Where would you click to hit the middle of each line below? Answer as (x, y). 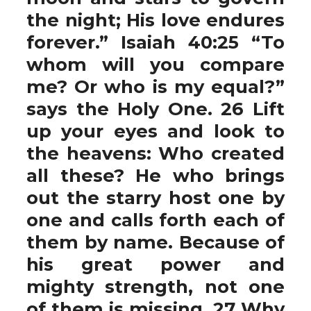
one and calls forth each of (155, 220)
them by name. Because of (155, 242)
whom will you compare (155, 64)
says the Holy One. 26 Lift (155, 109)
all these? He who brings (155, 175)
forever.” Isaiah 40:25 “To (155, 42)
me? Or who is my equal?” (155, 86)
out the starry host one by (155, 197)
